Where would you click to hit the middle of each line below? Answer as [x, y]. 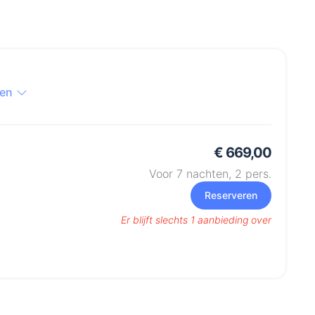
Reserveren [231, 195]
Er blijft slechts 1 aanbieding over [196, 220]
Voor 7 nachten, [192, 174]
